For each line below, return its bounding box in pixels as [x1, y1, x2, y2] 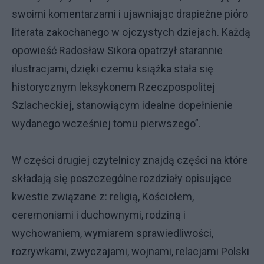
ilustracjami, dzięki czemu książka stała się [12, 62, 213, 75]
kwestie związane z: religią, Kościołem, [12, 190, 194, 203]
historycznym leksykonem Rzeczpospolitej [12, 81, 215, 93]
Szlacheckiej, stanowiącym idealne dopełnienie [12, 99, 233, 111]
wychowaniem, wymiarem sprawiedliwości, [12, 227, 213, 239]
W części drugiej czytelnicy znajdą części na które [12, 154, 248, 166]
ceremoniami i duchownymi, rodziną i [12, 209, 186, 221]
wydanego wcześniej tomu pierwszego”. [12, 117, 201, 130]
